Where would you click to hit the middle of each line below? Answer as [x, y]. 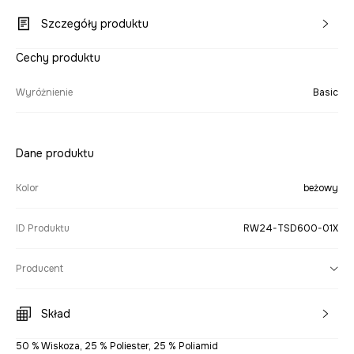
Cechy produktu [58, 57]
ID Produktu [43, 228]
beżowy [321, 188]
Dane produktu [55, 153]
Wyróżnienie [44, 92]
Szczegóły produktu [95, 23]
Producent [40, 268]
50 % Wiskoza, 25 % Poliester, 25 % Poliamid [117, 346]
